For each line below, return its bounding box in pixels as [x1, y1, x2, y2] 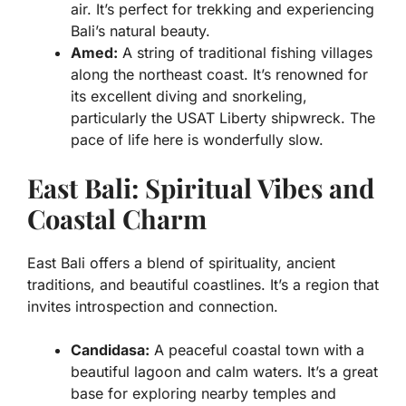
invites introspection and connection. [27, 297, 278, 316]
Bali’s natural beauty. [71, 22, 210, 41]
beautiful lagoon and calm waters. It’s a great [71, 362, 378, 382]
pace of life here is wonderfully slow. [71, 130, 324, 150]
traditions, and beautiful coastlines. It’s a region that [27, 275, 379, 295]
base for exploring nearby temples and [71, 384, 336, 403]
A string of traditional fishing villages [118, 43, 372, 63]
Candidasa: [71, 341, 150, 360]
